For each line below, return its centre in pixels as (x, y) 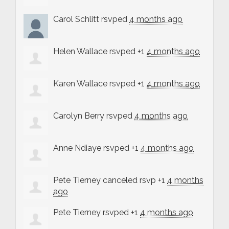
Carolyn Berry (79, 116)
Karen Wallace (80, 83)
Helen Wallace (80, 51)
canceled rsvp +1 (134, 180)
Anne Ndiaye (77, 148)
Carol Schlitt (76, 19)
